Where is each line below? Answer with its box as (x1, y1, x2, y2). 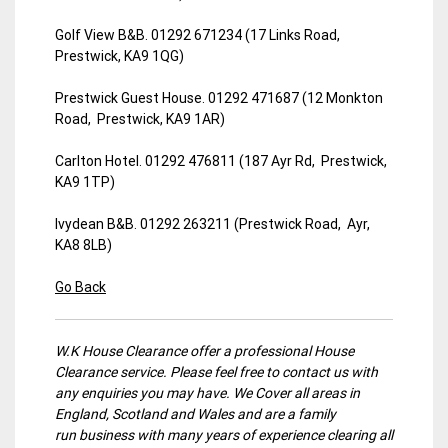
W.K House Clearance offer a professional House (55, 342, 354, 359)
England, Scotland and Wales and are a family (55, 405, 336, 422)
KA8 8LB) (55, 236, 112, 253)
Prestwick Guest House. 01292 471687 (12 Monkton (55, 89, 383, 106)
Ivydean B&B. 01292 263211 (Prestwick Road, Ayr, (55, 215, 370, 232)
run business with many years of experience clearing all (55, 426, 393, 443)
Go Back (55, 278, 106, 295)
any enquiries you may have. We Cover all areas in (55, 384, 360, 401)
